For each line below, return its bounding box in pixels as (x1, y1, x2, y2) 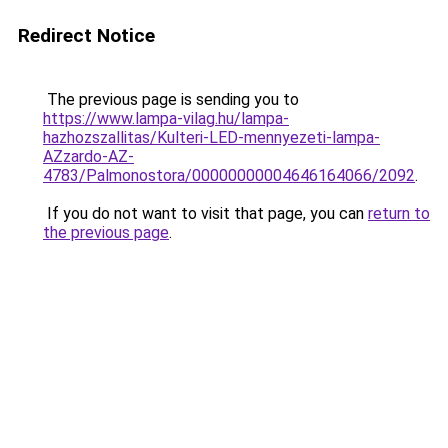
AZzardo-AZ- (43, 147, 134, 166)
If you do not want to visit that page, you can (43, 204, 368, 223)
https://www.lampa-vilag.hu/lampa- (43, 109, 289, 128)
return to (368, 204, 430, 223)
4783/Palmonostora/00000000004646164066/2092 (43, 166, 415, 185)
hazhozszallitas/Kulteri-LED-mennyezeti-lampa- (43, 128, 380, 147)
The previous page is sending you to (43, 90, 299, 109)
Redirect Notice (18, 24, 155, 47)
